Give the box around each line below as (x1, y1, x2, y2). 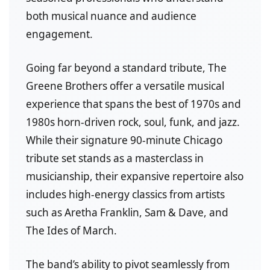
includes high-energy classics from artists (26, 187, 225, 202)
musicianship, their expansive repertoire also (26, 169, 243, 184)
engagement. (26, 27, 93, 42)
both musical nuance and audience (26, 9, 196, 24)
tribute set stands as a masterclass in (26, 151, 204, 166)
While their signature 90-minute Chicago (26, 133, 222, 148)
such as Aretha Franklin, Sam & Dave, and (26, 206, 228, 220)
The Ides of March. (26, 224, 117, 238)
